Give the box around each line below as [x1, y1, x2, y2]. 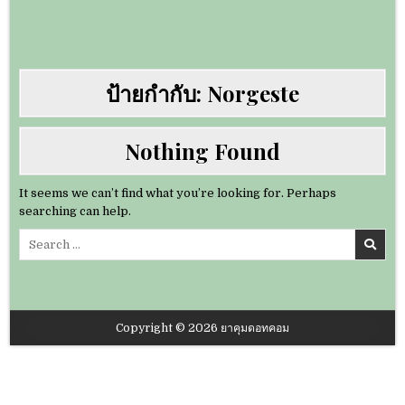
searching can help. [19, 204, 132, 219]
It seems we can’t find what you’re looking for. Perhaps [19, 186, 337, 201]
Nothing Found [125, 137, 280, 166]
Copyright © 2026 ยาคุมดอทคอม [116, 322, 289, 335]
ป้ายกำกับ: [106, 79, 207, 108]
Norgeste [207, 79, 299, 108]
